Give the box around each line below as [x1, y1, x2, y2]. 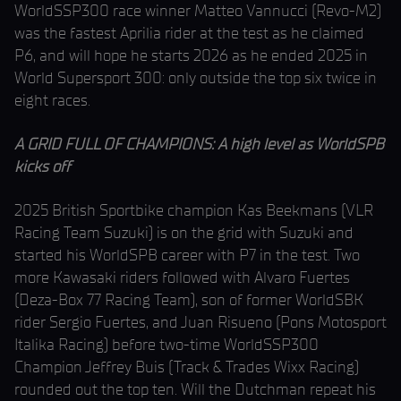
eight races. [14, 90, 90, 110]
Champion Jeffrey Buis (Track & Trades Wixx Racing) [14, 357, 359, 377]
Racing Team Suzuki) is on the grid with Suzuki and [14, 223, 354, 243]
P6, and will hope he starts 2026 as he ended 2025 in [14, 46, 368, 65]
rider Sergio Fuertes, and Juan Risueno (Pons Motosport [14, 312, 387, 332]
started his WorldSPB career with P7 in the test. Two [14, 245, 360, 265]
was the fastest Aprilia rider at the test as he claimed [14, 23, 364, 43]
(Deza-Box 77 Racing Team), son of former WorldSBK [14, 290, 363, 310]
